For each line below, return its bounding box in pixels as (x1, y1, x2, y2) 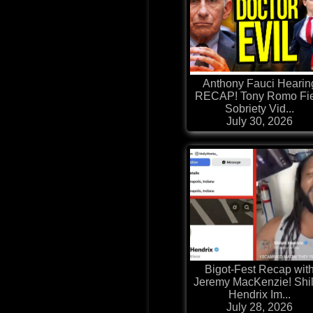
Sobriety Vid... (225, 103, 295, 115)
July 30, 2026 (226, 115, 293, 128)
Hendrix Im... (228, 289, 291, 301)
